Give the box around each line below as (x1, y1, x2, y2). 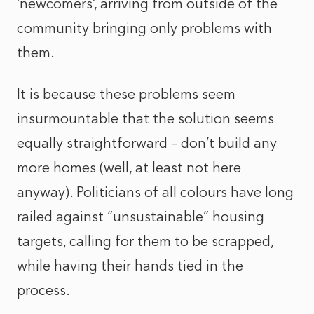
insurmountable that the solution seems (17, 110, 274, 127)
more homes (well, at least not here (17, 159, 241, 176)
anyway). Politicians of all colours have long (17, 184, 294, 200)
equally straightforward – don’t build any (17, 135, 277, 151)
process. (17, 282, 74, 299)
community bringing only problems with (17, 20, 272, 36)
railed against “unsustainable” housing (17, 208, 264, 225)
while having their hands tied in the (17, 257, 243, 274)
